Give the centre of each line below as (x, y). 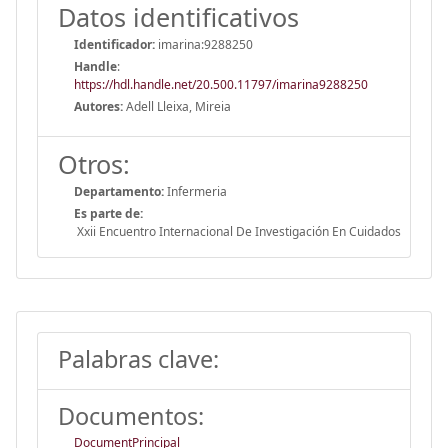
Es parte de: (108, 213)
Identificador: (114, 44)
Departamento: (119, 191)
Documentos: (131, 415)
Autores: (98, 106)
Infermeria (195, 191)
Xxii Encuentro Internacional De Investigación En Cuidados (237, 231)
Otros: (94, 163)
